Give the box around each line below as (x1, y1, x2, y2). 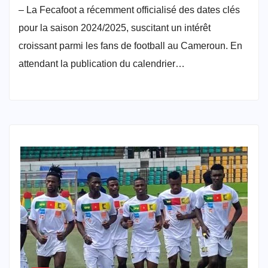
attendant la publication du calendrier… (19, 58, 185, 69)
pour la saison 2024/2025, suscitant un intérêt (19, 22, 211, 33)
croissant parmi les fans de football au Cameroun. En (19, 40, 242, 51)
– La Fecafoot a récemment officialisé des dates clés (19, 4, 240, 15)
